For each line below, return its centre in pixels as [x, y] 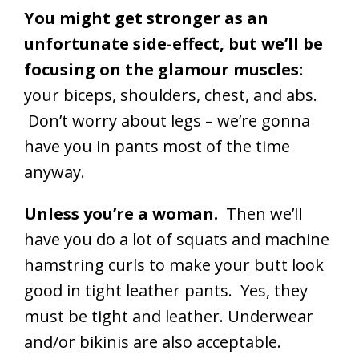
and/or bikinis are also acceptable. [153, 342]
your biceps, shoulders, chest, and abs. [171, 95]
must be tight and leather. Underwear [169, 317]
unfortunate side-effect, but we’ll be [173, 44]
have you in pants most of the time [157, 147]
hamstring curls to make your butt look [174, 265]
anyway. [54, 172]
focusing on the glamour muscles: [163, 70]
